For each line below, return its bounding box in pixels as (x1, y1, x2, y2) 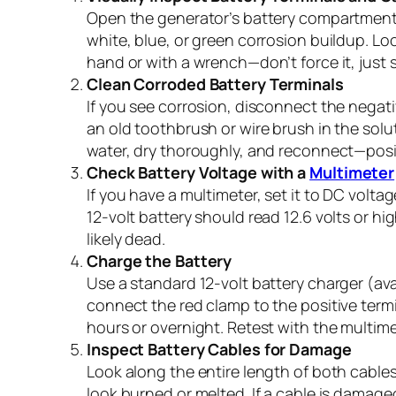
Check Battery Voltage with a (87, 161, 310, 183)
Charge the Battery (87, 249, 232, 271)
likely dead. (87, 227, 165, 249)
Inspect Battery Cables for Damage (87, 338, 352, 360)
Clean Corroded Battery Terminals (87, 72, 344, 95)
